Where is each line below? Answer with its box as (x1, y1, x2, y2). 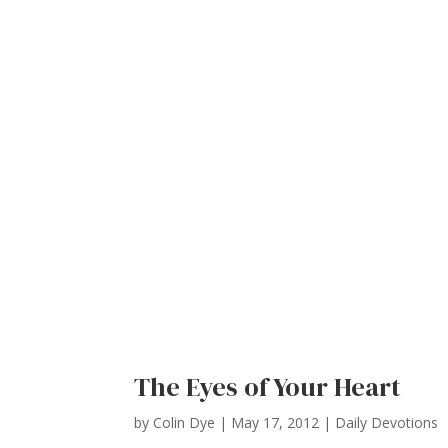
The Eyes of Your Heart (134, 369, 402, 406)
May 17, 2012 (231, 413, 320, 433)
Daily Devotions (335, 413, 439, 433)
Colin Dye (153, 413, 216, 433)
